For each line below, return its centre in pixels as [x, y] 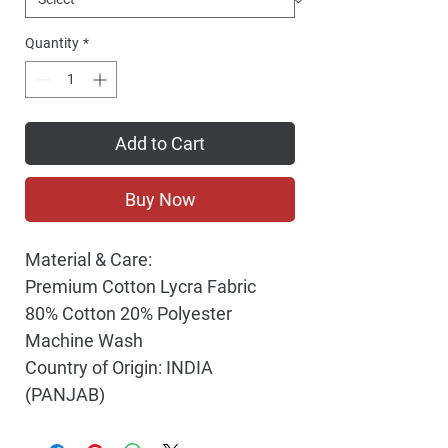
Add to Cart [160, 144]
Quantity [52, 43]
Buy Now [160, 200]
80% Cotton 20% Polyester [128, 314]
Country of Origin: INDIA [119, 368]
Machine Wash [84, 341]
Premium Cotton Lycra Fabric [140, 287]
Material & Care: [88, 260]
